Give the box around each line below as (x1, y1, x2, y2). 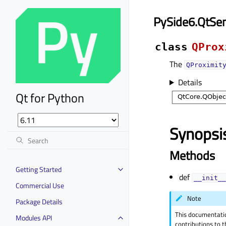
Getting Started (16, 163, 62, 175)
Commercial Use (16, 180, 64, 191)
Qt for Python (16, 88, 84, 107)
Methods (169, 146, 215, 164)
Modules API (16, 212, 52, 223)
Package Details (16, 196, 63, 207)
